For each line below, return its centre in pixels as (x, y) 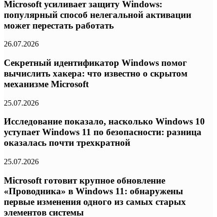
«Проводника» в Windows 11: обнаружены (93, 191)
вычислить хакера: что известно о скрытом (96, 73)
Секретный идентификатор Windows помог (95, 62)
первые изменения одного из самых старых (95, 201)
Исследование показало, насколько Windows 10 (104, 122)
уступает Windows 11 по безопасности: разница (103, 132)
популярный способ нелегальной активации (98, 15)
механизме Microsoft (46, 84)
